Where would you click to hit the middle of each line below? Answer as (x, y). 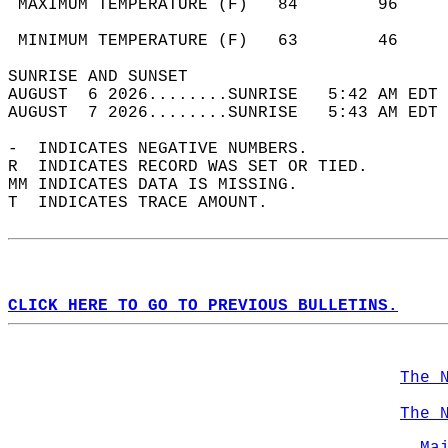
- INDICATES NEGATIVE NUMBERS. (168, 149)
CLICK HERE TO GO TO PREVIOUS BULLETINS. (203, 306)
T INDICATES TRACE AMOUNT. (148, 203)
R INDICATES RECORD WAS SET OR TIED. (198, 167)
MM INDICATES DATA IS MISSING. (163, 185)
